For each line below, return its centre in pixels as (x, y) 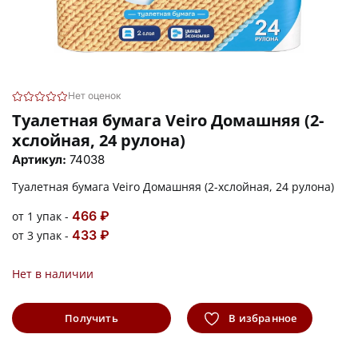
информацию (91, 348)
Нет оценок (95, 95)
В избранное (262, 318)
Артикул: (41, 159)
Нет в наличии (53, 273)
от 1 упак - (42, 216)
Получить (91, 318)
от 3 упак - (42, 235)
